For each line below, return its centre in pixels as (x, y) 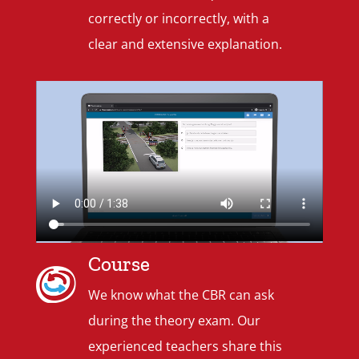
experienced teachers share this (186, 347)
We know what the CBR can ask (182, 295)
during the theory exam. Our (175, 321)
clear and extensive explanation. (186, 44)
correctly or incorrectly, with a (179, 18)
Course (119, 264)
